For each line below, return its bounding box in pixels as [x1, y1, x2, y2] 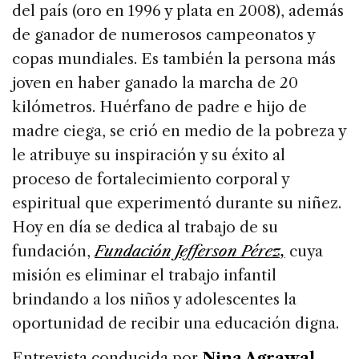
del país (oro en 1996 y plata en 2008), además [12, 2, 344, 21]
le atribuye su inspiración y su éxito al [12, 146, 285, 165]
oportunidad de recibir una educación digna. [12, 314, 339, 333]
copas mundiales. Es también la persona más [12, 50, 336, 69]
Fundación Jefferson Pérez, [95, 242, 285, 261]
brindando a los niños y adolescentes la [12, 290, 296, 309]
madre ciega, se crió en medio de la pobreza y [12, 122, 346, 141]
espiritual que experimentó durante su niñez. [12, 194, 341, 213]
